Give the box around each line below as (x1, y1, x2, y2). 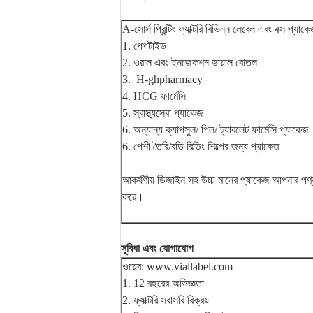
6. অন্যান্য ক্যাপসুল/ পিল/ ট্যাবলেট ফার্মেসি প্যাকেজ (122, 124, 309, 136)
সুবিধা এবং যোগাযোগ (121, 242, 194, 254)
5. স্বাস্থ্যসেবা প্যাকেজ (122, 107, 203, 119)
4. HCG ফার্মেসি (122, 90, 186, 102)
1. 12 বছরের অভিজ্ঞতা (122, 277, 204, 289)
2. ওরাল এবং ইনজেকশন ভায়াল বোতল (122, 57, 257, 68)
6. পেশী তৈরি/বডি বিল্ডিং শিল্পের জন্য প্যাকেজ (122, 140, 280, 152)
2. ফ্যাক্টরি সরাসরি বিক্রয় (122, 294, 209, 306)
